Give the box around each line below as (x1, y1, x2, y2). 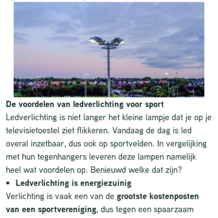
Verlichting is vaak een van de (6, 190, 117, 202)
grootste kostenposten (117, 190, 199, 202)
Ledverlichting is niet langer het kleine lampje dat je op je (6, 111, 212, 123)
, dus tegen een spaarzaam (96, 203, 194, 215)
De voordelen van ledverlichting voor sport (6, 98, 164, 110)
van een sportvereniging (6, 203, 96, 216)
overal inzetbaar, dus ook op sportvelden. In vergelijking (6, 137, 207, 149)
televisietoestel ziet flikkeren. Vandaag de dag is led (6, 124, 192, 136)
